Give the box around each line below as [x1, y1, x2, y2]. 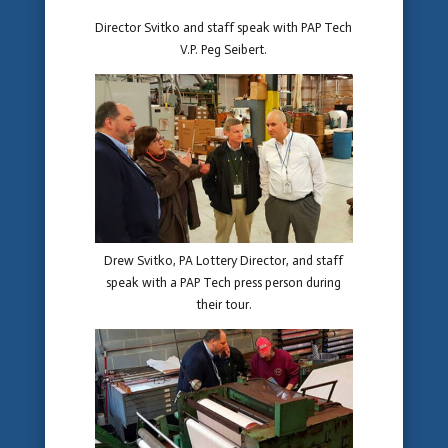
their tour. [195, 296, 252, 312]
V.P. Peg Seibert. [180, 41, 268, 57]
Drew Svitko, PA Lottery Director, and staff [104, 252, 344, 268]
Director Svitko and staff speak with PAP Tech [95, 19, 353, 35]
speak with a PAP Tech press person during [106, 274, 342, 290]
